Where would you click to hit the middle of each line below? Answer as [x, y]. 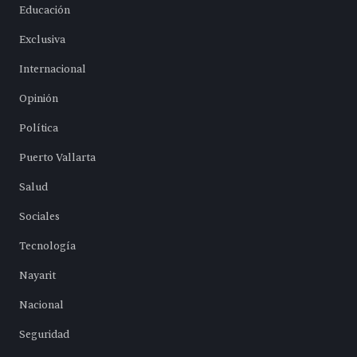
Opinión [39, 99]
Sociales [39, 217]
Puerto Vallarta [57, 158]
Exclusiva [42, 40]
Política [39, 129]
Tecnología [47, 247]
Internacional [53, 70]
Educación [45, 11]
